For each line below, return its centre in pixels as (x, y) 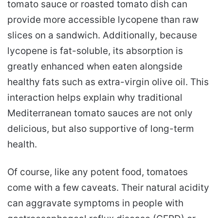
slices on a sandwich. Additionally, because (102, 35)
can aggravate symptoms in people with (95, 203)
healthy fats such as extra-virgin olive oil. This (108, 82)
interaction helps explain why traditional (95, 97)
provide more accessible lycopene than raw (103, 19)
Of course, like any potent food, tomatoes (98, 172)
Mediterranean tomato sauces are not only (100, 113)
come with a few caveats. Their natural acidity (108, 187)
